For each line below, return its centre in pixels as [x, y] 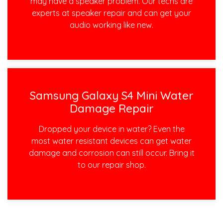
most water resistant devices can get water [111, 141]
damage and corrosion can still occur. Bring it [111, 153]
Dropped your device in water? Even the [111, 129]
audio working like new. [111, 25]
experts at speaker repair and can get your [111, 13]
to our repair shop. [111, 165]
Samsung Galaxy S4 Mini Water [111, 95]
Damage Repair [111, 108]
